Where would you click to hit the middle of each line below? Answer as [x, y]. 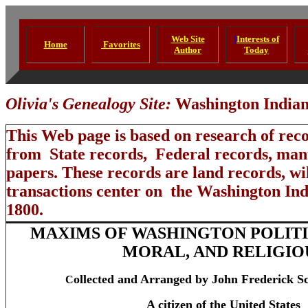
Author [188, 50]
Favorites [121, 44]
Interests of [258, 39]
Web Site [188, 39]
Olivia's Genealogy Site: [90, 104]
